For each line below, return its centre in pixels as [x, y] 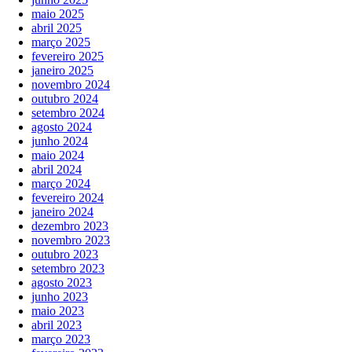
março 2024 [61, 183]
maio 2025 [58, 13]
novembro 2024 [71, 84]
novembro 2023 [71, 240]
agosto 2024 [62, 126]
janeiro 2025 [62, 70]
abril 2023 [57, 324]
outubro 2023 [65, 254]
